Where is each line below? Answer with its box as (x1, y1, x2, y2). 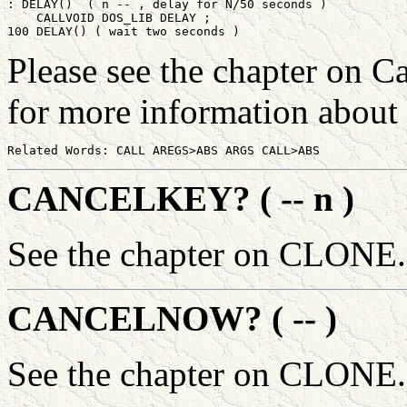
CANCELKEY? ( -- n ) (7, 179, 354, 219)
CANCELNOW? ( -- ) (7, 299, 337, 339)
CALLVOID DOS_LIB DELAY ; (7, 11, 211, 25)
